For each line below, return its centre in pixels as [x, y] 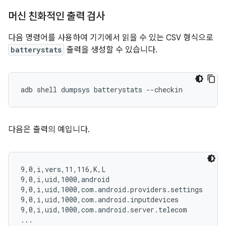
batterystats [36, 50]
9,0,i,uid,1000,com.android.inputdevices [100, 200]
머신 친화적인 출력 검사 [56, 16]
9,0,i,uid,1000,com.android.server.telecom [104, 210]
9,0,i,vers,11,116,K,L [63, 169]
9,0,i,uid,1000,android [65, 179]
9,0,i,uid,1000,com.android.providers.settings [112, 189]
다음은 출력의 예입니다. [49, 130]
